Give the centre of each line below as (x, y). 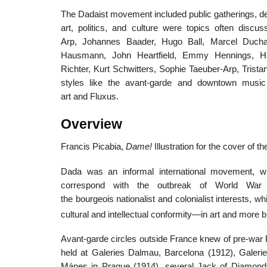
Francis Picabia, (93, 146)
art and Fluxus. (90, 97)
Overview (91, 124)
